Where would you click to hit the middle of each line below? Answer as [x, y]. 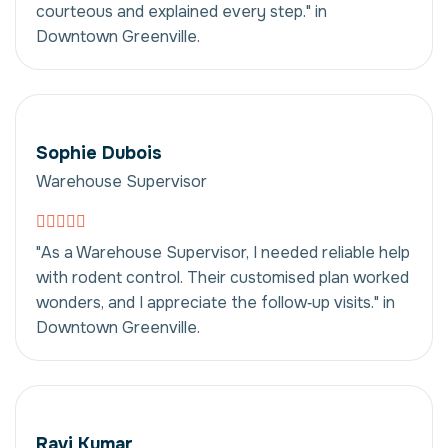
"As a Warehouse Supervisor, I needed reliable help [223, 252]
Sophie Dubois [99, 152]
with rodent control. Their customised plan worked [222, 277]
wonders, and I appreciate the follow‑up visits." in [215, 302]
